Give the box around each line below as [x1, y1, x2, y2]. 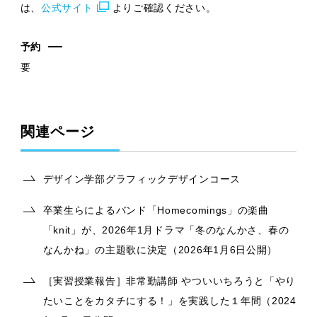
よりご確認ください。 [112, 2, 217, 14]
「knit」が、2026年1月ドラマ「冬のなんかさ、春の [42, 224, 289, 236]
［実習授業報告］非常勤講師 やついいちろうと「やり [42, 275, 296, 287]
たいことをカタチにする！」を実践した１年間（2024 [42, 295, 296, 307]
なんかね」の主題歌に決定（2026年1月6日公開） [42, 244, 278, 256]
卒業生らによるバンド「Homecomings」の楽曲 [42, 204, 269, 217]
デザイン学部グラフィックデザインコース [42, 173, 241, 185]
